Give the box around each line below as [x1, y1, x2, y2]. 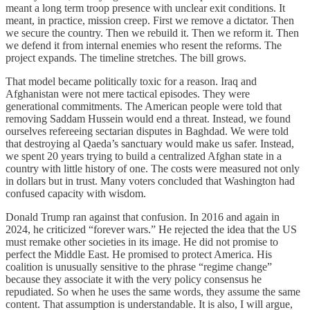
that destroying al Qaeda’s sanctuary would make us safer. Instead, [6, 137, 294, 149]
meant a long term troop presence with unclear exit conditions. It [6, 1, 285, 14]
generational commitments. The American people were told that [6, 100, 282, 112]
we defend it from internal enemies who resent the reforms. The [6, 39, 282, 51]
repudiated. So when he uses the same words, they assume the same [6, 285, 300, 298]
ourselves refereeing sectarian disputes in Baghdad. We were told [6, 125, 289, 137]
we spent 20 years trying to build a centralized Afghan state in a [6, 149, 282, 162]
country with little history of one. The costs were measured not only [6, 162, 300, 174]
